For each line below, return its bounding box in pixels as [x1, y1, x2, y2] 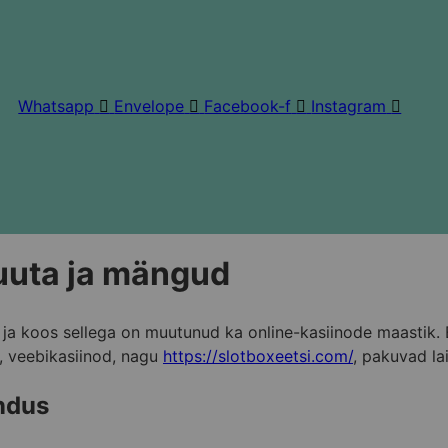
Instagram [311, 96, 387, 116]
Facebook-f [204, 96, 292, 116]
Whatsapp [18, 96, 95, 116]
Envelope [114, 96, 185, 116]
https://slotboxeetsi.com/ [163, 345, 353, 366]
